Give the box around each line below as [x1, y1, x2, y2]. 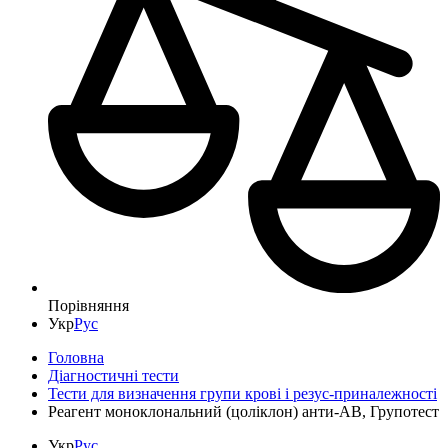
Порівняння [48, 296, 129, 314]
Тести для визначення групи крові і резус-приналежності [48, 384, 437, 402]
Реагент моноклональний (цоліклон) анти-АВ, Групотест [48, 402, 439, 420]
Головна [48, 348, 104, 366]
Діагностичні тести [48, 366, 179, 384]
